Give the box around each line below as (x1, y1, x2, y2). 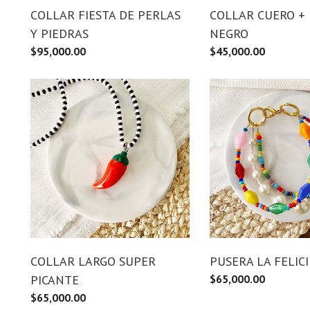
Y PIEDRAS (30, 25, 89, 42)
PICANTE (30, 271, 79, 288)
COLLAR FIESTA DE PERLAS (30, 6, 181, 23)
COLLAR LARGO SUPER (30, 253, 156, 269)
